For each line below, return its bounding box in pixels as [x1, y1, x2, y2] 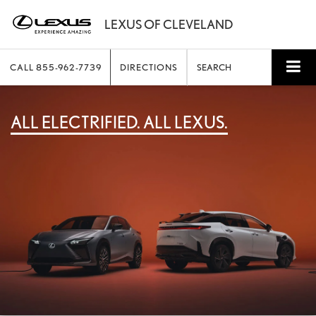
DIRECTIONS [120, 62, 178, 73]
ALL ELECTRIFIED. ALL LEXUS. [11, 111, 228, 133]
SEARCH [197, 62, 231, 73]
